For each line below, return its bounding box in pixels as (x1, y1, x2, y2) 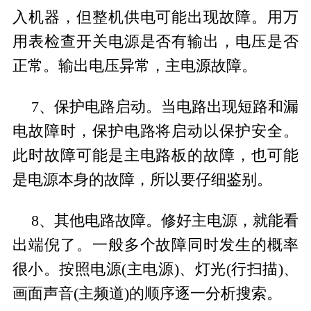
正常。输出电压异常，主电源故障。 (12, 58, 257, 75)
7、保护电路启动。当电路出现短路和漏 (31, 99, 299, 116)
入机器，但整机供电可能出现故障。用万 (12, 9, 299, 26)
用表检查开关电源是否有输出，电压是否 (12, 33, 299, 51)
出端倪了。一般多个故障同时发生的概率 (12, 237, 299, 254)
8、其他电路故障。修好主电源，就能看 (31, 212, 299, 230)
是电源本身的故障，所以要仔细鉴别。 (12, 171, 272, 189)
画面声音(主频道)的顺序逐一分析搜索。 (12, 285, 282, 303)
